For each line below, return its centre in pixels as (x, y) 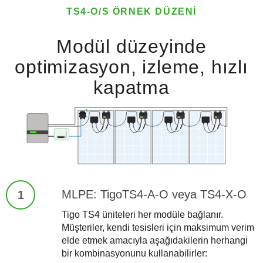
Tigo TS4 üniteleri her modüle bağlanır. (142, 214)
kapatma (131, 88)
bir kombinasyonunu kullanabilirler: (134, 253)
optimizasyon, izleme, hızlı (131, 67)
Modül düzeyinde (131, 47)
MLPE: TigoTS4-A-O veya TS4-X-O (154, 194)
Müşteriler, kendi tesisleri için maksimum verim (158, 227)
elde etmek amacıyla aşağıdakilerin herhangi (154, 240)
